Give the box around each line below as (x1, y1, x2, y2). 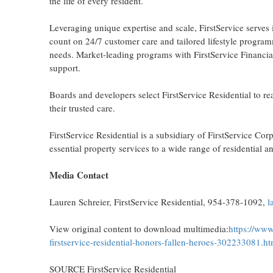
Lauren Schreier (49, 196, 109, 208)
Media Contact (49, 168, 108, 182)
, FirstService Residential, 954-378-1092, (108, 196, 268, 208)
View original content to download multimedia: (49, 222, 229, 235)
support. (49, 62, 80, 74)
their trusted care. (49, 102, 115, 114)
